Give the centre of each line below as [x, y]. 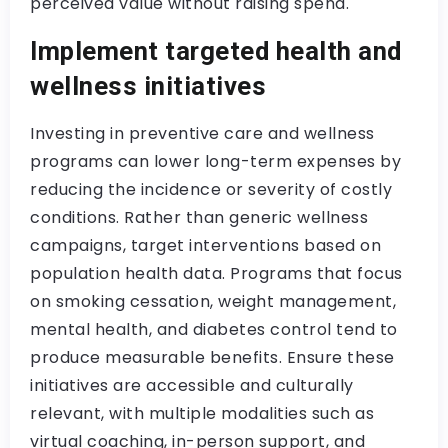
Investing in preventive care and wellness [202, 133]
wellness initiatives [148, 86]
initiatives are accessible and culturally [192, 385]
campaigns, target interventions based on [205, 245]
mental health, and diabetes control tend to [214, 329]
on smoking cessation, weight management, [213, 301]
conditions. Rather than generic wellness [199, 217]
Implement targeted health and [216, 51]
